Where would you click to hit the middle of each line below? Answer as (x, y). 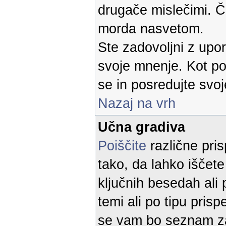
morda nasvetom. (151, 29)
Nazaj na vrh (137, 103)
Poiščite (122, 146)
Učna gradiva (142, 127)
